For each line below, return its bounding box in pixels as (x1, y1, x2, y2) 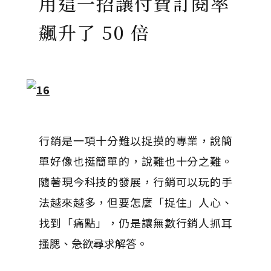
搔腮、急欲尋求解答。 (39, 235, 148, 251)
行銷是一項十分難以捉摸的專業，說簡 (39, 132, 232, 148)
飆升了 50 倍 (39, 19, 149, 45)
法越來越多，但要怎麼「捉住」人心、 (39, 194, 232, 210)
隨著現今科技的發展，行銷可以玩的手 (39, 174, 232, 189)
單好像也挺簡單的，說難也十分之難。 (39, 153, 232, 169)
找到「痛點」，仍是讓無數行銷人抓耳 (39, 215, 232, 230)
